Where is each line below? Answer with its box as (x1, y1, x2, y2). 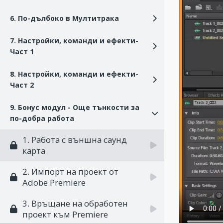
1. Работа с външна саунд (22, 134, 127, 145)
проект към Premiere (22, 209, 108, 220)
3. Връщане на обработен (22, 198, 128, 209)
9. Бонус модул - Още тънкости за (10, 103, 139, 112)
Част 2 (10, 80, 34, 90)
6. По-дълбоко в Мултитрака (10, 13, 119, 23)
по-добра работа (10, 113, 74, 123)
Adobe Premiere (22, 177, 86, 188)
